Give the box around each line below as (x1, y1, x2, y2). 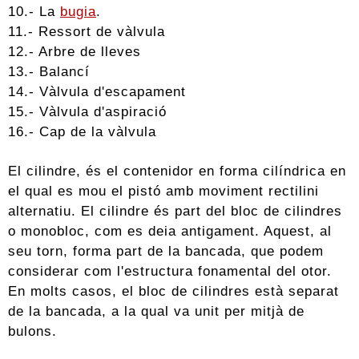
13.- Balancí (8, 63, 90, 79)
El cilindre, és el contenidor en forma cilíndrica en (8, 162, 346, 179)
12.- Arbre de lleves (8, 42, 141, 59)
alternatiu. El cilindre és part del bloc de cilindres (8, 202, 342, 219)
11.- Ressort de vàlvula (8, 22, 165, 39)
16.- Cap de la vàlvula (8, 123, 156, 139)
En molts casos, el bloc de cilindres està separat (8, 282, 339, 299)
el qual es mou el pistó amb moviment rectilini (8, 182, 319, 199)
